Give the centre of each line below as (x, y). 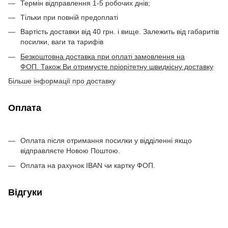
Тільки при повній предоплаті (69, 17)
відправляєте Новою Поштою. (70, 151)
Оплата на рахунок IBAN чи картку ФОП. (88, 165)
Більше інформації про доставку (62, 81)
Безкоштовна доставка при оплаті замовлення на (103, 56)
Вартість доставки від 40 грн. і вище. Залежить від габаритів (120, 32)
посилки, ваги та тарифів (62, 42)
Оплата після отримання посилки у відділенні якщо (106, 141)
